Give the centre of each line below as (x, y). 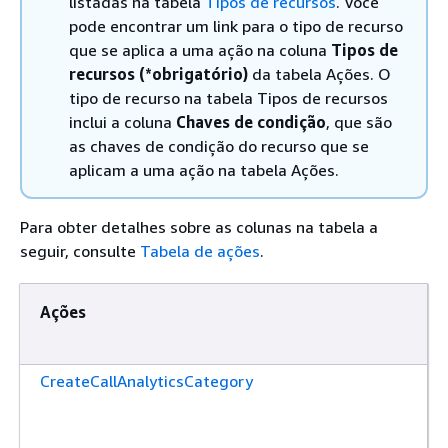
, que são (359, 121)
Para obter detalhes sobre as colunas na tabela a (199, 226)
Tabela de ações (200, 250)
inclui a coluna (122, 121)
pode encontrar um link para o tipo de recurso (236, 25)
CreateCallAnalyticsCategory (146, 380)
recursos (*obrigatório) (158, 73)
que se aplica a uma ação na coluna (200, 49)
